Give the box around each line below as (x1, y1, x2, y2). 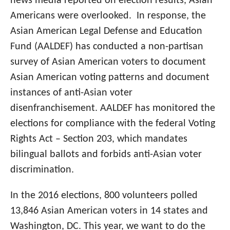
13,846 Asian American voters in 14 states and (10, 205, 208, 216)
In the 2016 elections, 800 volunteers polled (10, 190, 198, 201)
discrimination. (10, 164, 74, 175)
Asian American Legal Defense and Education (10, 26, 202, 36)
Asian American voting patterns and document (10, 72, 209, 83)
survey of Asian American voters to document (10, 56, 206, 67)
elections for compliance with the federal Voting (10, 118, 215, 129)
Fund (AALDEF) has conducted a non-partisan (10, 41, 203, 52)
